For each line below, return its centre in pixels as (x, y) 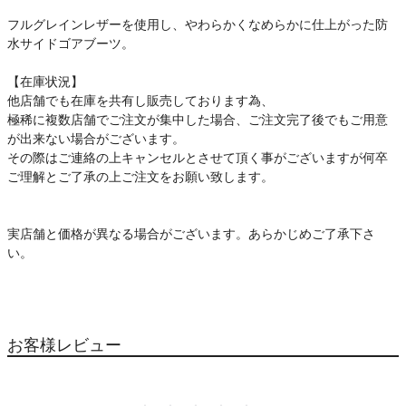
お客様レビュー (64, 346)
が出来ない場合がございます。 (96, 139)
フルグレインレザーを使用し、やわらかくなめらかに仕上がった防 (198, 25)
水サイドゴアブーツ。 (71, 44)
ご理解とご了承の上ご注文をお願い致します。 (140, 177)
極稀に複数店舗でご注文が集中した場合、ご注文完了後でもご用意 (198, 120)
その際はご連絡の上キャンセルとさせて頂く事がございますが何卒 (198, 158)
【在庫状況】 (45, 82)
